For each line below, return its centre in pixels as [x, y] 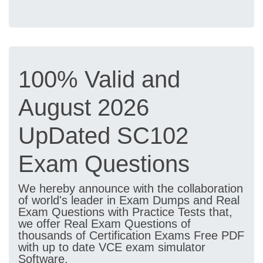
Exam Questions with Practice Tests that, [125, 212]
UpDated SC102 [103, 136]
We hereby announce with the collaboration [131, 188]
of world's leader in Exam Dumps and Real [129, 200]
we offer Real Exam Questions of [104, 224]
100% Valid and [99, 79]
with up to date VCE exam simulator [112, 247]
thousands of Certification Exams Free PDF [131, 235]
